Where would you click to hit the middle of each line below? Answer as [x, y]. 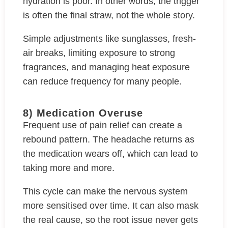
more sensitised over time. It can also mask [111, 206]
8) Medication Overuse [83, 113]
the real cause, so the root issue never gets [110, 220]
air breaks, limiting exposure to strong [99, 53]
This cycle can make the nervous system [105, 191]
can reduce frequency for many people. [104, 81]
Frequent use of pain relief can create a [103, 125]
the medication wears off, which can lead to [110, 154]
